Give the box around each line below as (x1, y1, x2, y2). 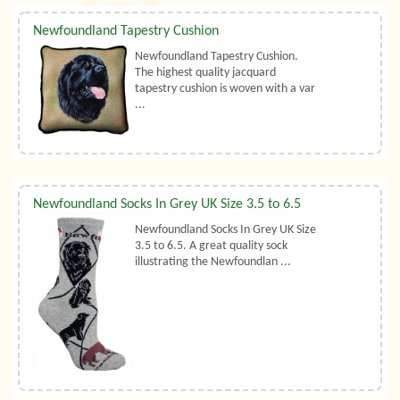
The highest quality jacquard (135, 65, 277, 79)
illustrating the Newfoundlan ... (135, 254, 292, 269)
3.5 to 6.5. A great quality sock (135, 238, 288, 253)
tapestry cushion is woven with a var (135, 81, 316, 96)
